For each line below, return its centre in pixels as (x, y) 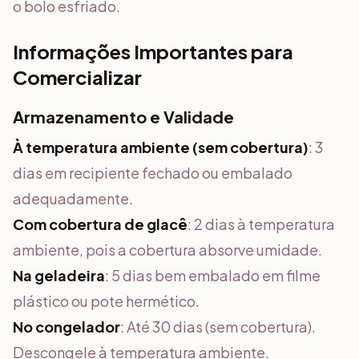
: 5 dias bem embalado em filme (213, 275)
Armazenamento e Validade (123, 117)
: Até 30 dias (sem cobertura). (218, 327)
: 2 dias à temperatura (261, 224)
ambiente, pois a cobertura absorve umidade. (167, 250)
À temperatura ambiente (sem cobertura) (161, 147)
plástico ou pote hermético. (106, 301)
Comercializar (77, 77)
